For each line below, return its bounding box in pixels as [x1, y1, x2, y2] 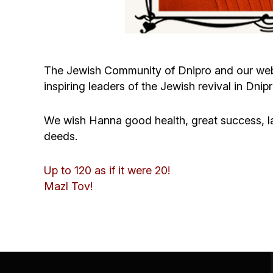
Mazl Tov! [44, 180, 93, 193]
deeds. [44, 130, 77, 143]
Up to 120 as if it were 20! [44, 164, 170, 177]
